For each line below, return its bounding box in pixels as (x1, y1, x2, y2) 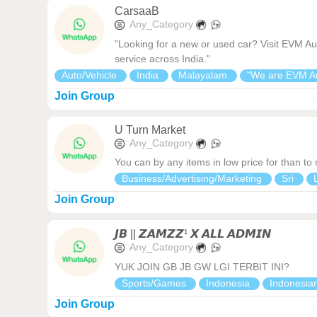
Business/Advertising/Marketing (122, 173, 265, 185)
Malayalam (178, 69, 231, 81)
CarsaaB (115, 5, 160, 18)
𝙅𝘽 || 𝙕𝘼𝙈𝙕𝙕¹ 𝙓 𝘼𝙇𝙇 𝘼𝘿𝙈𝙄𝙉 (115, 228, 272, 241)
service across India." (115, 52, 211, 64)
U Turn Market (115, 123, 186, 136)
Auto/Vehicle (62, 69, 120, 81)
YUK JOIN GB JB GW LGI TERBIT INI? (115, 260, 290, 272)
